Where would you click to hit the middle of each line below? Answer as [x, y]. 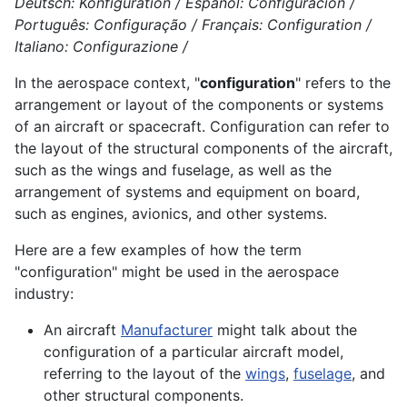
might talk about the [285, 330]
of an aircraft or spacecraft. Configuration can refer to [202, 127]
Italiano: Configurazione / [101, 47]
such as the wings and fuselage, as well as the [173, 170]
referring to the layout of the [144, 374]
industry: [44, 294]
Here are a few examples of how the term [158, 250]
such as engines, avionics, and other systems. [171, 214]
